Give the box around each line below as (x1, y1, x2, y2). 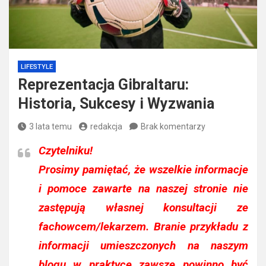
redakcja (90, 122, 122, 132)
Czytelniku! (39, 144, 93, 158)
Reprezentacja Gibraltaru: (18, 76, 189, 94)
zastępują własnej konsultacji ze (39, 201, 248, 215)
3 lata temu (29, 122, 72, 132)
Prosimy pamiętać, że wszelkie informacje (39, 163, 248, 177)
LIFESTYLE (21, 63, 53, 71)
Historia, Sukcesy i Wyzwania (18, 95, 214, 113)
